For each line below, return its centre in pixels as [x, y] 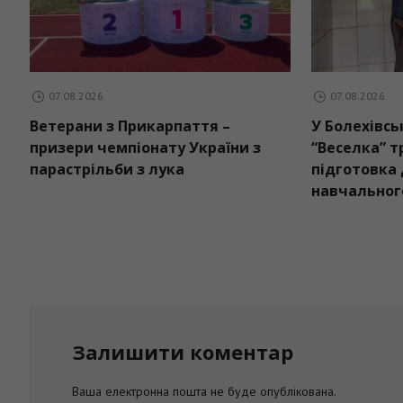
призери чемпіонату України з [261, 148]
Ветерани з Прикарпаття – [246, 126]
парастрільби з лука [223, 170]
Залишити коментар [183, 351]
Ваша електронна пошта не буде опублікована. [205, 391]
